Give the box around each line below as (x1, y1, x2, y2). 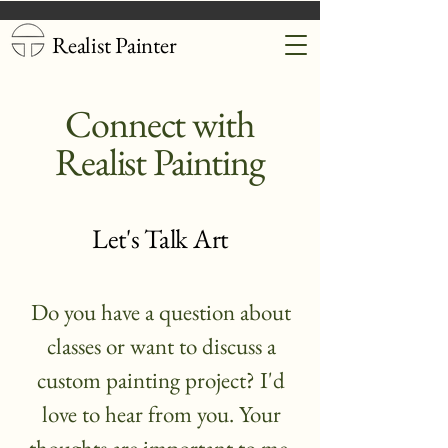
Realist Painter (52, 30, 177, 60)
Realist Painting (55, 137, 265, 186)
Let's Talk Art (91, 221, 229, 256)
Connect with (65, 99, 255, 148)
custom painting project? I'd (37, 365, 285, 395)
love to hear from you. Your (41, 399, 281, 429)
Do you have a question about (31, 297, 291, 327)
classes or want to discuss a (46, 331, 276, 361)
